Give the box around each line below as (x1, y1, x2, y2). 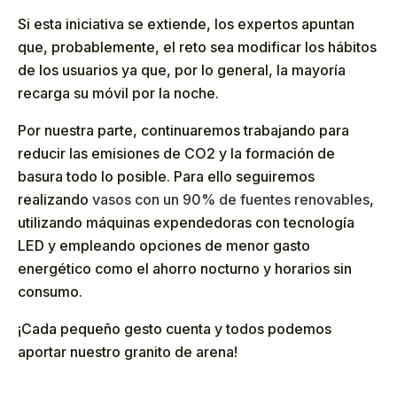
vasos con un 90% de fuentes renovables (92, 190, 370, 208)
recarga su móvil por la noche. (18, 83, 222, 102)
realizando (18, 190, 92, 208)
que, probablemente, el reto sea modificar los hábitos (18, 37, 377, 56)
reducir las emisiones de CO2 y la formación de (18, 144, 335, 162)
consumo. (18, 282, 86, 300)
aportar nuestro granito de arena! (18, 342, 237, 361)
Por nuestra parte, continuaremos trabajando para (18, 121, 349, 139)
